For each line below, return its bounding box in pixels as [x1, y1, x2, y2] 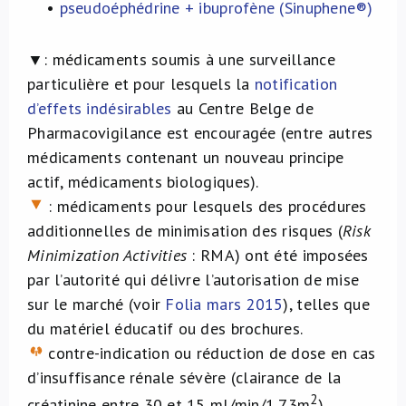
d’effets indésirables [27, 98, 172, 119]
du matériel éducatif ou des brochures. [27, 318, 304, 339]
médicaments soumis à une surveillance [52, 49, 335, 70]
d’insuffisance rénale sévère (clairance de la [27, 367, 342, 388]
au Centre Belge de [171, 98, 314, 119]
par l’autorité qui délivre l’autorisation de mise [27, 269, 360, 290]
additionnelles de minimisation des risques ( [27, 220, 343, 241]
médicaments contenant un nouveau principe [27, 147, 344, 168]
